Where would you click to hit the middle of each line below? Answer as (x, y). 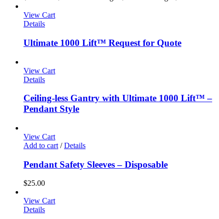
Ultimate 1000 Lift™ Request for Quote (102, 43)
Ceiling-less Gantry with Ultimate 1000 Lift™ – (118, 98)
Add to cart (41, 145)
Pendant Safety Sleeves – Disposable (96, 164)
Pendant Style (51, 109)
